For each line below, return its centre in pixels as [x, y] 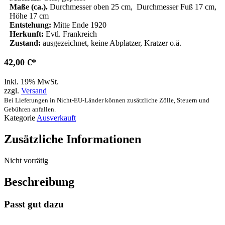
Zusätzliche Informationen [73, 139]
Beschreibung [39, 182]
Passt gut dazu [34, 204]
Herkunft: [27, 34]
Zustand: [25, 43]
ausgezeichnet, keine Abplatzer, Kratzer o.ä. [111, 43]
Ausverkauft [56, 118]
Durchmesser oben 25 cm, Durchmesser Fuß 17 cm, [133, 7]
